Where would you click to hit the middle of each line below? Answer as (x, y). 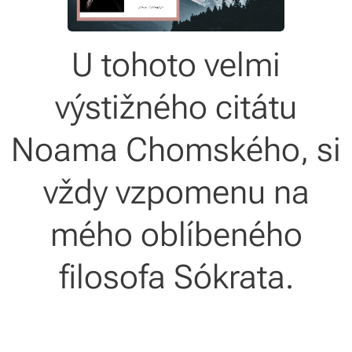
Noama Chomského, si (176, 149)
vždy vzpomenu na (176, 192)
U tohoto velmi (176, 64)
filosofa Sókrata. (176, 277)
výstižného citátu (176, 107)
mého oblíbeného (176, 234)
